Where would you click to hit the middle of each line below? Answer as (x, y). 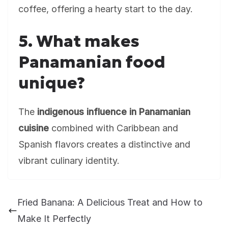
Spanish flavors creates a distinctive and (104, 144)
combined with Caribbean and (113, 128)
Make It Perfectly (54, 219)
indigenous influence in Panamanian (114, 112)
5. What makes (79, 41)
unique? (52, 83)
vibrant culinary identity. (69, 161)
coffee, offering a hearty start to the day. (106, 9)
